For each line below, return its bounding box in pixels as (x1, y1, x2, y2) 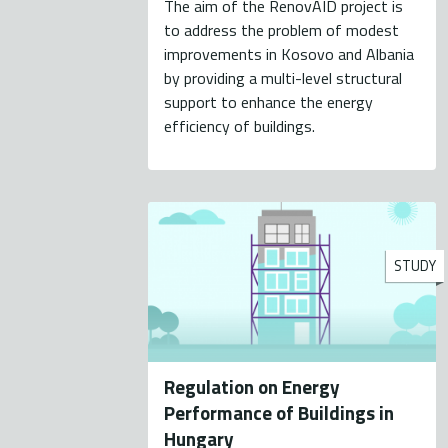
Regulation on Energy (164, 372, 341, 402)
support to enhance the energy (164, 90, 374, 115)
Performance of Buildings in (164, 398, 395, 428)
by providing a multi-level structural (164, 66, 403, 91)
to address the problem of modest (164, 18, 400, 43)
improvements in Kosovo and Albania (164, 42, 415, 67)
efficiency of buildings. (164, 114, 316, 139)
